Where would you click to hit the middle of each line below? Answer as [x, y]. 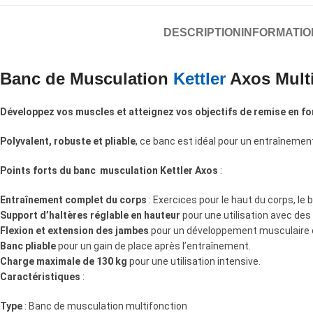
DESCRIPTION [202, 32]
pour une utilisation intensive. [194, 261]
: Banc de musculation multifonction [105, 306]
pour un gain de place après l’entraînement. [153, 246]
